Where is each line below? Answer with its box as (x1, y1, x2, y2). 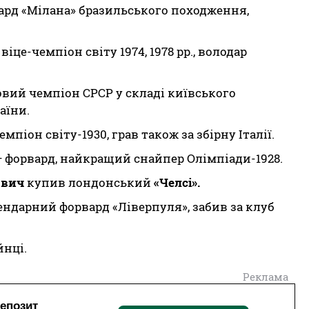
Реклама (242, 270, 288, 283)
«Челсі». (154, 175, 200, 190)
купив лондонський (24, 175, 154, 190)
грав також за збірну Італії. (112, 126, 275, 142)
